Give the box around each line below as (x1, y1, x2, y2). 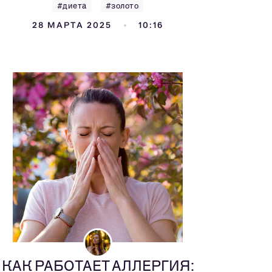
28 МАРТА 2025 (32, 20, 112, 30)
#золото (105, 1, 139, 10)
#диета (56, 1, 87, 10)
